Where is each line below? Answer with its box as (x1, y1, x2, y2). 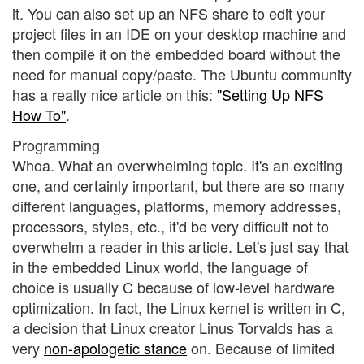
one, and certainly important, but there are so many (12, 175, 344, 197)
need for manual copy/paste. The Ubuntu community (12, 63, 352, 84)
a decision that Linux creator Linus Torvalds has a (12, 317, 333, 339)
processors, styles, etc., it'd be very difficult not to (12, 215, 329, 237)
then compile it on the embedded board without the (12, 42, 340, 64)
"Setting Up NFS (217, 83, 323, 105)
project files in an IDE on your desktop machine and (12, 22, 346, 44)
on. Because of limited (187, 337, 335, 359)
